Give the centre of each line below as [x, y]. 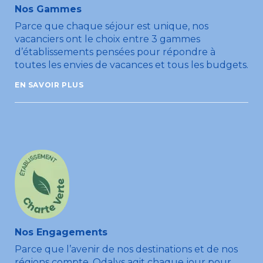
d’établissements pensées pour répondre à [115, 52]
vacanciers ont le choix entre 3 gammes [107, 39]
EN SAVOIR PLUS [49, 85]
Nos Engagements [61, 232]
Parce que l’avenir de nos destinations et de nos [126, 249]
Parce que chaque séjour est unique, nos [112, 26]
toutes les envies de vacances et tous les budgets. [131, 65]
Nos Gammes [48, 9]
